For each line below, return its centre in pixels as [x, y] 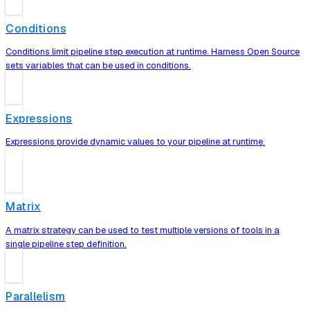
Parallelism [36, 297]
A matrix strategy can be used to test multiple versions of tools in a [143, 230]
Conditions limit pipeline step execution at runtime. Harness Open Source [153, 52]
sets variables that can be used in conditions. [98, 66]
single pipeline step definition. [66, 244]
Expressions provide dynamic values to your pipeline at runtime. [135, 141]
